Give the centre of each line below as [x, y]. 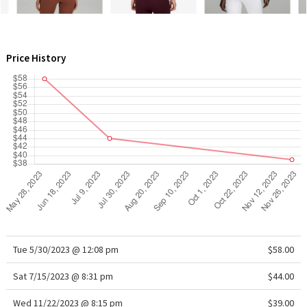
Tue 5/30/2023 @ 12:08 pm [65, 249]
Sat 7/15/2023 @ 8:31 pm [63, 276]
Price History [36, 58]
